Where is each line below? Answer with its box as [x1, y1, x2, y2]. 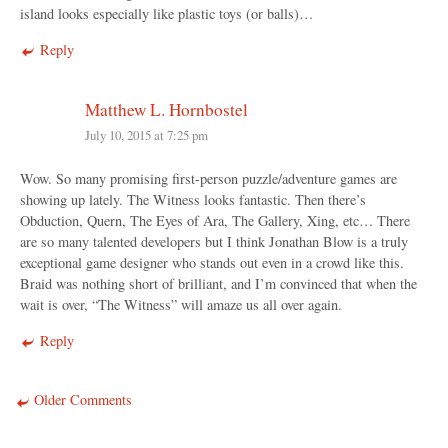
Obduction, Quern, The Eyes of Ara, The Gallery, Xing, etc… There [20, 211, 410, 231]
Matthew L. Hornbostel [85, 98, 248, 122]
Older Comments [33, 390, 132, 410]
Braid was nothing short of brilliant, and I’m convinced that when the [20, 274, 417, 294]
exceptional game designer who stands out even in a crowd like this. [20, 253, 404, 273]
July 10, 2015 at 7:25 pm [85, 126, 208, 145]
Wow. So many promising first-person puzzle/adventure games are [20, 169, 397, 189]
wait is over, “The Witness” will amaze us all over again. [20, 295, 342, 315]
